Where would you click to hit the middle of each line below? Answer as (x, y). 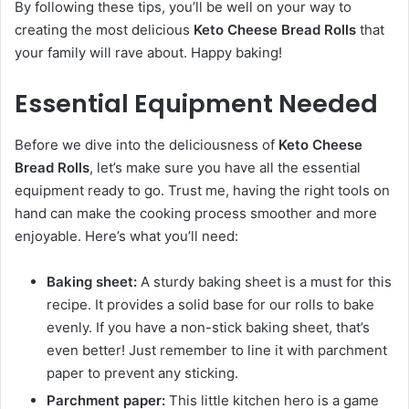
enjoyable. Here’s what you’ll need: (126, 236)
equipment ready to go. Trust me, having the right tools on (202, 190)
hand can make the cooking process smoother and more (196, 213)
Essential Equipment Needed (196, 104)
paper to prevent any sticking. (142, 372)
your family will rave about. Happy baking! (148, 53)
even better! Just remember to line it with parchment (217, 350)
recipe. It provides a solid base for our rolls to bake (210, 304)
